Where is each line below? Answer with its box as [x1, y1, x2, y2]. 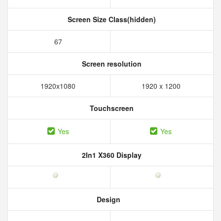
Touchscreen [87, 103, 134, 113]
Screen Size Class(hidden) [65, 14, 156, 24]
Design [95, 194, 120, 204]
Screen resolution [79, 59, 142, 69]
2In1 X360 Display [79, 150, 142, 160]
